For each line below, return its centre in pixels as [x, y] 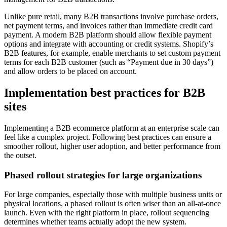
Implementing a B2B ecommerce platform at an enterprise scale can [112, 128]
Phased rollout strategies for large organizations [103, 175]
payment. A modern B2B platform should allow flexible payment [108, 35]
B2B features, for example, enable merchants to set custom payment [112, 53]
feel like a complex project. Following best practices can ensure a [108, 137]
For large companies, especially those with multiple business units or [113, 195]
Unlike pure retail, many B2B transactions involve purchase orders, [111, 17]
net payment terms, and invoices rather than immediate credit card [108, 26]
